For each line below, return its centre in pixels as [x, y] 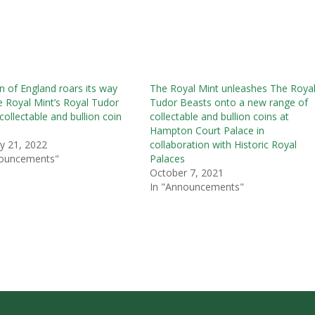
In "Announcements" [197, 186]
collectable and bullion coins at [220, 116]
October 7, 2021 [187, 172]
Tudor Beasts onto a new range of [229, 102]
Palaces [168, 158]
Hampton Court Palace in [207, 130]
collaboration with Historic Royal [224, 144]
